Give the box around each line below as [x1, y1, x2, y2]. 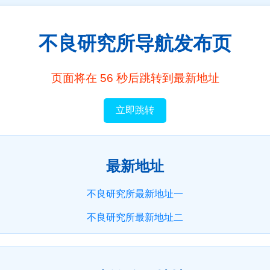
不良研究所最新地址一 [87, 188, 183, 199]
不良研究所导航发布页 [39, 33, 231, 55]
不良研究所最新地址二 [87, 212, 183, 222]
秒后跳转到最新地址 [113, 71, 219, 84]
